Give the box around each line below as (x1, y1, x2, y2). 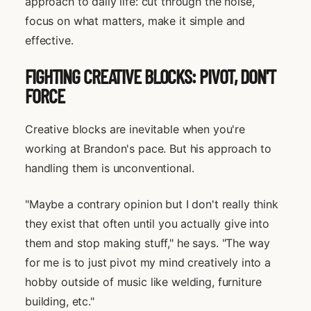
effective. (25, 33, 74, 47)
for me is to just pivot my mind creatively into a (25, 255, 271, 269)
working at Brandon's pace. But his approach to (25, 141, 271, 155)
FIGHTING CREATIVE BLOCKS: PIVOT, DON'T (25, 64, 276, 88)
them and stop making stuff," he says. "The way (25, 235, 270, 250)
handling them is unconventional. (25, 160, 194, 175)
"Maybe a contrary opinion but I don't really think (25, 196, 278, 211)
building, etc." (25, 294, 94, 308)
